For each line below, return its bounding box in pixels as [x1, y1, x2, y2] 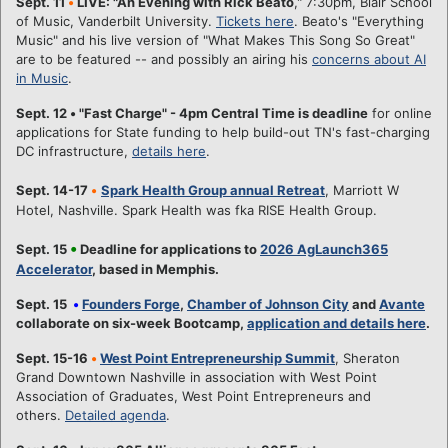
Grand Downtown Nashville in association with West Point [16, 368, 377, 385]
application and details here [247, 314, 426, 331]
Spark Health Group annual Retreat [101, 181, 325, 198]
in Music [16, 69, 68, 86]
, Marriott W [325, 181, 399, 198]
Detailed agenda [65, 406, 166, 423]
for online [368, 104, 432, 121]
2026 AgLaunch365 [260, 240, 388, 257]
